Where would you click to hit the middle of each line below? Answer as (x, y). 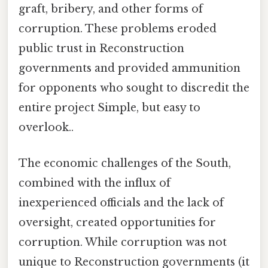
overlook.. (46, 128)
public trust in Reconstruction (101, 49)
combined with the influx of (95, 183)
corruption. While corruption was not (123, 242)
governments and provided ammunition (130, 68)
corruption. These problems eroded (118, 29)
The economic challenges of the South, (125, 163)
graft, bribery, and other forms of (111, 9)
